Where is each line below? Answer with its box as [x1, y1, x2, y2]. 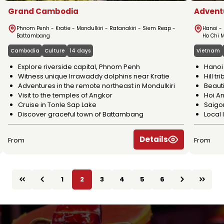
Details [139, 133, 168, 144]
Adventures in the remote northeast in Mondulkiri [18, 80, 175, 90]
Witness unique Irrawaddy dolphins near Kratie [18, 71, 169, 81]
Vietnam [196, 46, 220, 54]
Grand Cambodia [8, 5, 78, 16]
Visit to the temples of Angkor [18, 90, 112, 100]
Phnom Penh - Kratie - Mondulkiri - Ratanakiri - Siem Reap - [16, 24, 175, 32]
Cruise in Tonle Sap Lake [18, 99, 96, 109]
